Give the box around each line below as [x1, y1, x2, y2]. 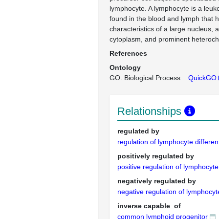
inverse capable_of [117, 202, 181, 210]
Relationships [117, 105, 184, 117]
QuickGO [188, 74, 217, 82]
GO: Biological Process [109, 74, 180, 82]
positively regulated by [117, 152, 194, 160]
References [109, 49, 147, 57]
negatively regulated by [117, 177, 196, 185]
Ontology [109, 64, 141, 71]
